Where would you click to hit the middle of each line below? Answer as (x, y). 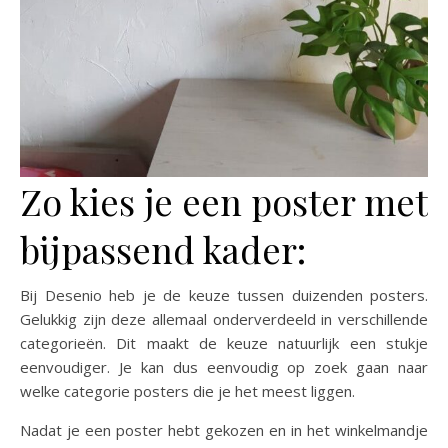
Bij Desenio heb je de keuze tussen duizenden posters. (224, 294)
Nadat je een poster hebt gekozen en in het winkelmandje (224, 429)
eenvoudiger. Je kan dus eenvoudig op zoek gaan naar (224, 366)
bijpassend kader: (163, 248)
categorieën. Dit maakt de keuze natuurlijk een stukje (224, 342)
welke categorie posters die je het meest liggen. (187, 390)
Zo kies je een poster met (223, 200)
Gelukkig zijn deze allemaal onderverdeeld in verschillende (224, 318)
